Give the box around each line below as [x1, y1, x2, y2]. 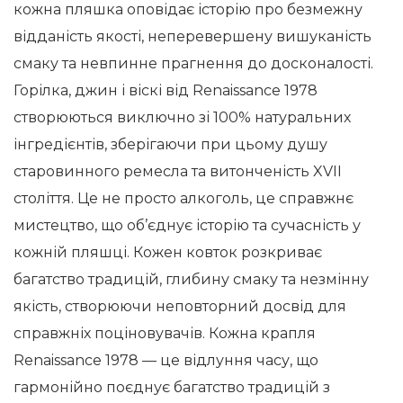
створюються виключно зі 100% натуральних [13, 109, 351, 126]
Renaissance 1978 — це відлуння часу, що [13, 352, 318, 369]
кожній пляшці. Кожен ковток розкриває [13, 244, 322, 261]
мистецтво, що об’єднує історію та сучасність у [13, 217, 361, 234]
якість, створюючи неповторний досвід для [13, 298, 346, 315]
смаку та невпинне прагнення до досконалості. [13, 55, 373, 72]
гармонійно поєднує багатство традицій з [13, 379, 330, 396]
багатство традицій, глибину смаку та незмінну [13, 271, 369, 288]
